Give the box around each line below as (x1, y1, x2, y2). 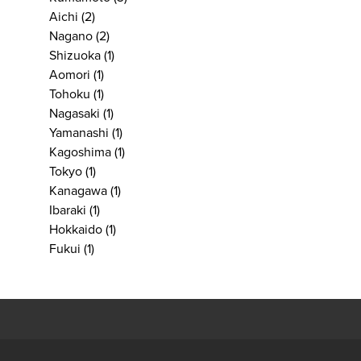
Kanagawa (49, 183, 107, 199)
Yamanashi (49, 125, 109, 141)
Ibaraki (49, 202, 86, 218)
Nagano (49, 28, 93, 44)
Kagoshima (49, 144, 111, 160)
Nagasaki (49, 106, 100, 122)
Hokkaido (49, 222, 102, 238)
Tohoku (49, 86, 90, 102)
